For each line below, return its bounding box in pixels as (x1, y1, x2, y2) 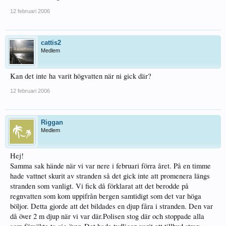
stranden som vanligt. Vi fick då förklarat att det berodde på (10, 181, 189, 191)
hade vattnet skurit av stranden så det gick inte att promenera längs (10, 171, 210, 181)
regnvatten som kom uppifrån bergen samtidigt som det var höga (10, 191, 201, 201)
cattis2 (41, 39, 61, 46)
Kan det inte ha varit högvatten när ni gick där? (10, 71, 151, 81)
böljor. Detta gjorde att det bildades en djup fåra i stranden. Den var (10, 201, 213, 211)
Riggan (41, 119, 63, 126)
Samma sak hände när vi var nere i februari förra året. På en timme (10, 161, 211, 171)
